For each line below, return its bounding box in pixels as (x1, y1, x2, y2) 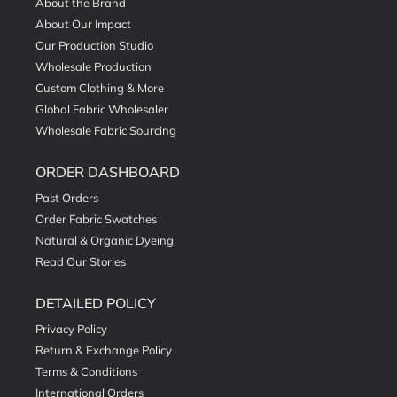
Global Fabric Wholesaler (35, 102, 168, 117)
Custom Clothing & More (35, 81, 164, 96)
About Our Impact (35, 17, 131, 32)
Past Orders (35, 191, 98, 206)
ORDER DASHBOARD (35, 163, 180, 182)
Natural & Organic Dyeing (35, 233, 174, 248)
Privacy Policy (35, 322, 107, 337)
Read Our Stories (35, 254, 126, 269)
